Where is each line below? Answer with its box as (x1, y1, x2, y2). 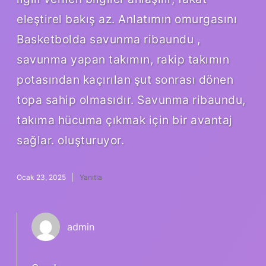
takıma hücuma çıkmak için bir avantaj (17, 112, 233, 127)
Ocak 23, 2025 (17, 172, 66, 182)
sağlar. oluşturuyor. (17, 132, 124, 147)
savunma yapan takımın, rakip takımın (17, 52, 229, 66)
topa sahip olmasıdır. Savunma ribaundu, (17, 92, 246, 107)
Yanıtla (80, 172, 102, 182)
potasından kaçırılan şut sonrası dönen (17, 72, 233, 87)
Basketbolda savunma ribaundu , (17, 31, 200, 46)
